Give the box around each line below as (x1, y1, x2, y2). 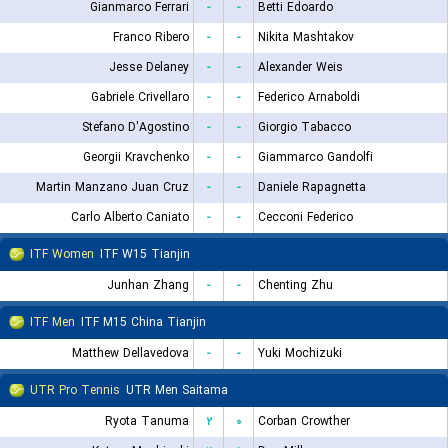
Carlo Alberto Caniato (71, 208, 189, 227)
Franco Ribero (113, 28, 189, 47)
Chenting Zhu (258, 276, 333, 295)
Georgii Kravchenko (83, 148, 189, 167)
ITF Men (30, 313, 75, 332)
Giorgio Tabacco (258, 118, 351, 137)
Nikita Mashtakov (258, 28, 354, 47)
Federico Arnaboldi (258, 88, 360, 107)
